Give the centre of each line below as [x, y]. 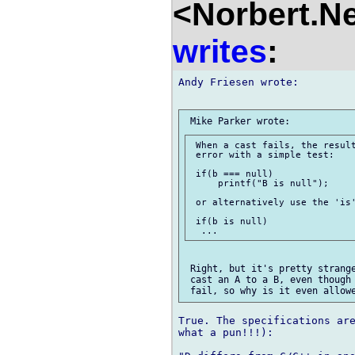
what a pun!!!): [226, 333]
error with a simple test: [262, 155]
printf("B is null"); [260, 183]
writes [220, 51]
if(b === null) [232, 174]
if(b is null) [229, 221]
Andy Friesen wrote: [239, 82]
